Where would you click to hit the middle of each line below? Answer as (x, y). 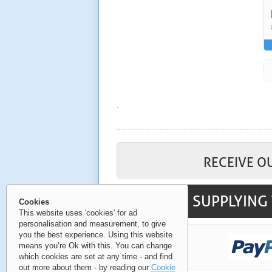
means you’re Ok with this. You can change (95, 246)
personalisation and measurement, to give (92, 224)
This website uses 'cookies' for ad (78, 213)
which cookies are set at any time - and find (96, 257)
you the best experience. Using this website (96, 235)
